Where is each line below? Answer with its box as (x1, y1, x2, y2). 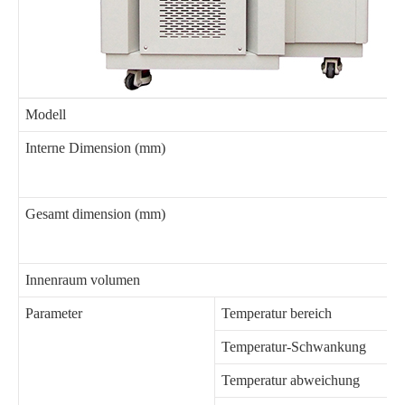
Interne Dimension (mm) (25, 139, 165, 155)
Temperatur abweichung (221, 372, 360, 388)
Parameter (25, 305, 82, 321)
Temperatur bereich (221, 305, 332, 321)
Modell (25, 106, 66, 122)
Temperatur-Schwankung (221, 338, 366, 354)
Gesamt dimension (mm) (25, 205, 165, 221)
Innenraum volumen (25, 271, 140, 287)
